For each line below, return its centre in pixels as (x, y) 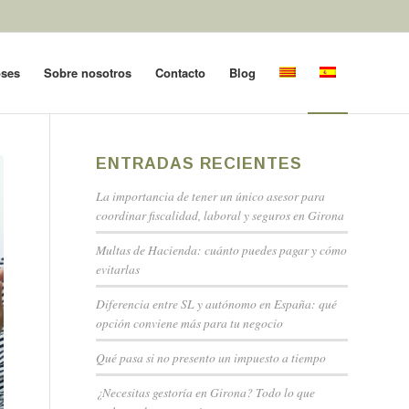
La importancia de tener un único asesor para (211, 196)
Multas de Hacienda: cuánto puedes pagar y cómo (222, 250)
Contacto (180, 73)
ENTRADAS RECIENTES (199, 163)
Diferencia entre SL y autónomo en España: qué (217, 304)
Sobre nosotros (88, 73)
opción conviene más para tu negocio (190, 323)
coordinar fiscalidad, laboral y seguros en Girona (220, 215)
